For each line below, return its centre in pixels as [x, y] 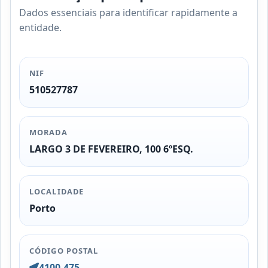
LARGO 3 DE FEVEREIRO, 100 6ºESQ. [112, 149]
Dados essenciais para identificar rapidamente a [129, 13]
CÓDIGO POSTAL [64, 251]
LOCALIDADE [57, 192]
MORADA [48, 133]
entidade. [41, 28]
